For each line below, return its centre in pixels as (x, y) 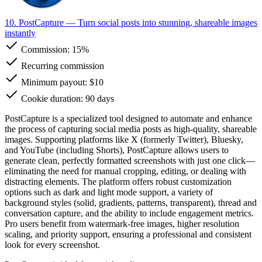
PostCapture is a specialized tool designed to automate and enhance (128, 118)
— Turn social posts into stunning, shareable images (161, 22)
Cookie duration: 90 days (66, 98)
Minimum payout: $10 (61, 82)
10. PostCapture (34, 22)
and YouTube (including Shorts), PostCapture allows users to (117, 150)
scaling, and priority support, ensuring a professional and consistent (128, 234)
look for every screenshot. (52, 244)
